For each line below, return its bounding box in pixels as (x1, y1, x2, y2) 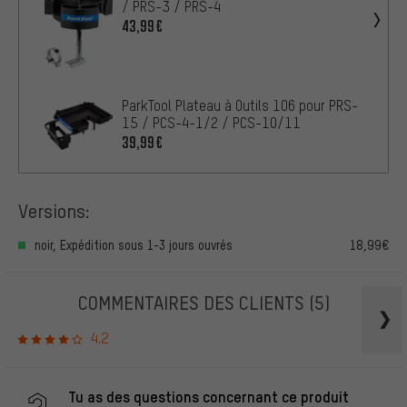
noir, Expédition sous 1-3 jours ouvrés (35, 237, 233, 253)
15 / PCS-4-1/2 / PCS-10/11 (122, 114, 301, 133)
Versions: (18, 198, 90, 223)
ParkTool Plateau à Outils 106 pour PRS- (122, 96, 358, 115)
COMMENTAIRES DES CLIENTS (77, 290, 309, 315)
